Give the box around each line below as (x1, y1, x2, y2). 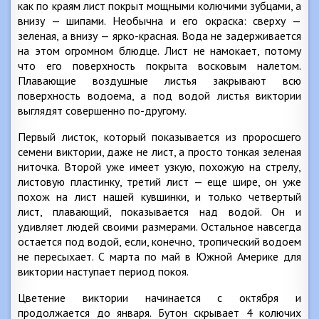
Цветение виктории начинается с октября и (18, 291, 301, 305)
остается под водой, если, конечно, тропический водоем (18, 234, 301, 249)
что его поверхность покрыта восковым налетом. (18, 58, 301, 73)
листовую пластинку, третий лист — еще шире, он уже (18, 174, 301, 189)
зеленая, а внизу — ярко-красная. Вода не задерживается (18, 28, 301, 43)
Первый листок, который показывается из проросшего (18, 130, 301, 144)
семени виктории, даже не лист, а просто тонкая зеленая (18, 145, 301, 159)
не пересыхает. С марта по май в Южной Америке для (18, 249, 301, 263)
